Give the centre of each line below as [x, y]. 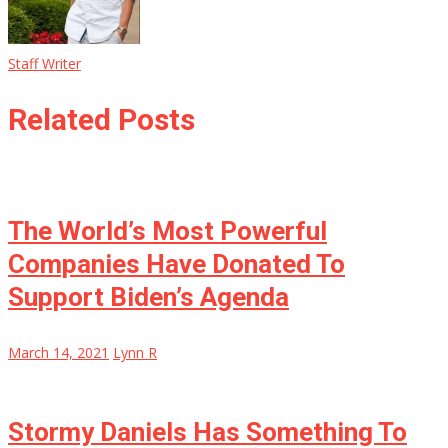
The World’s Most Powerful [167, 231]
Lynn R [135, 353]
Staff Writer [44, 63]
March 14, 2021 [58, 353]
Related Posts [101, 120]
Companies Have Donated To [176, 264]
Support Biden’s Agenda [148, 297]
